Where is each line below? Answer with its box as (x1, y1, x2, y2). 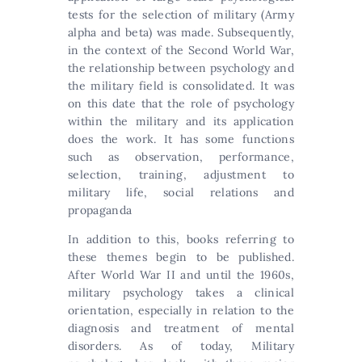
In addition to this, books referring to (68, 231, 294, 246)
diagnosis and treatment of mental (68, 320, 294, 335)
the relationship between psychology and (68, 60, 294, 75)
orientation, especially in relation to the (68, 302, 294, 318)
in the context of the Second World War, (68, 42, 294, 57)
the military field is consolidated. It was (68, 78, 294, 93)
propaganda (68, 202, 133, 217)
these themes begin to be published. (68, 249, 294, 264)
